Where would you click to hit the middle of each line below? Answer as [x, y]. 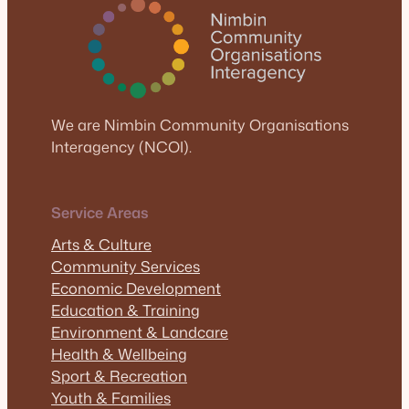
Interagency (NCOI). [121, 146]
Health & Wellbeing [119, 353]
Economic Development [136, 288]
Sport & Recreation [119, 375]
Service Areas [100, 212]
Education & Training [126, 309]
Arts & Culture [101, 244]
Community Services [126, 266]
